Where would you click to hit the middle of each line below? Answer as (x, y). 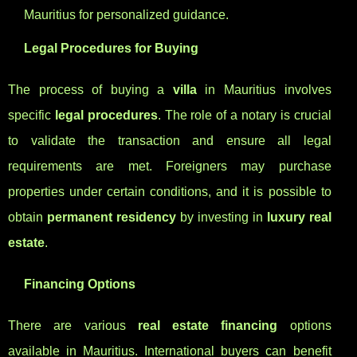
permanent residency (111, 218)
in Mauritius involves (264, 90)
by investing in (221, 218)
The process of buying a (90, 90)
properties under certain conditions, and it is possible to (170, 192)
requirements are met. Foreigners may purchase (170, 167)
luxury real (299, 218)
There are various (73, 326)
